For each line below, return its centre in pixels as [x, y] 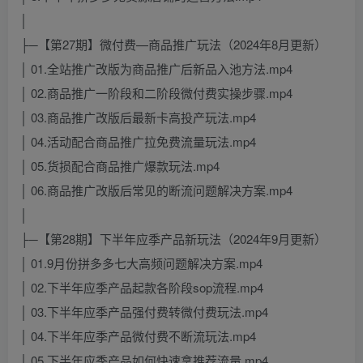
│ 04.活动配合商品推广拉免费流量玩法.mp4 [138, 142]
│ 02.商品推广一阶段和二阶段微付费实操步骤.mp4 [156, 93]
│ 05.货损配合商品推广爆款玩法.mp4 [120, 166]
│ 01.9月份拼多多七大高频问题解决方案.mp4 [141, 263]
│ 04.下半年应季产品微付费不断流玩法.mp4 [138, 336]
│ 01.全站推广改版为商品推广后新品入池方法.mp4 [156, 69]
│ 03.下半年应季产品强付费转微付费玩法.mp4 [144, 312]
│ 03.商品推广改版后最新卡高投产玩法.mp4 [138, 117]
